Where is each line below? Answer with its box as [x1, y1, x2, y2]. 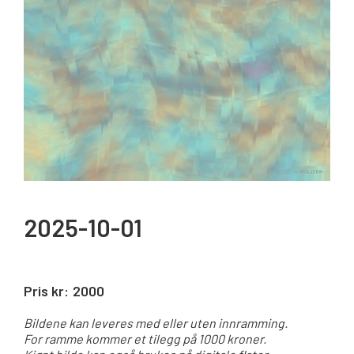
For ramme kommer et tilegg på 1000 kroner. [24, 330, 266, 346]
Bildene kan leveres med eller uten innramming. [24, 314, 288, 330]
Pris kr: [24, 281, 69, 299]
